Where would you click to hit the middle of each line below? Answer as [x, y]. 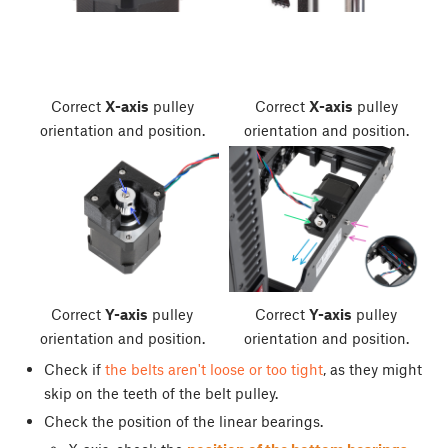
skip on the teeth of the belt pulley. [160, 392]
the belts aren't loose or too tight [213, 368]
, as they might [372, 368]
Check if [74, 368]
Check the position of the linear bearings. [183, 420]
